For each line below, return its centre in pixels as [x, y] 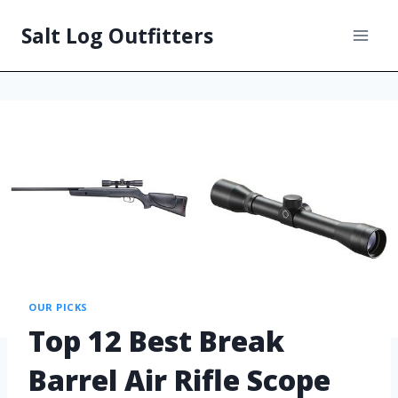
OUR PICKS [59, 306]
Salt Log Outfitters [117, 35]
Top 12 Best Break [156, 341]
